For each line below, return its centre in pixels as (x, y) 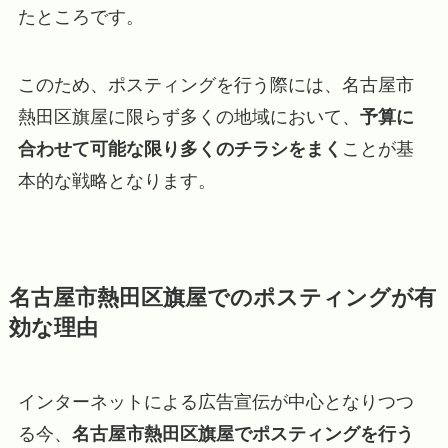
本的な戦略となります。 (116, 180)
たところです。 (80, 16)
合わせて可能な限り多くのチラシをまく (179, 148)
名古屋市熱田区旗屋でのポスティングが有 (222, 297)
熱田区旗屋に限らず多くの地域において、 (188, 116)
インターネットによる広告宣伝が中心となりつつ (215, 401)
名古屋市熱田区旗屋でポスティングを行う (242, 433)
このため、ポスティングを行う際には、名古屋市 (215, 84)
